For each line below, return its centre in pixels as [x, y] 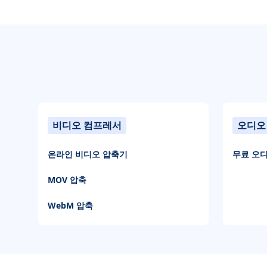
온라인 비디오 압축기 [88, 154]
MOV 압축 [67, 180]
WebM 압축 [70, 206]
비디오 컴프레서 [87, 125]
